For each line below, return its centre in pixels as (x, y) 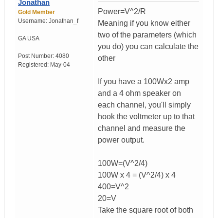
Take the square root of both (145, 210)
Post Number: (37, 56)
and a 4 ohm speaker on (139, 93)
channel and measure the (142, 128)
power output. (121, 140)
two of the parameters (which (147, 35)
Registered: (34, 65)
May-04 (60, 65)
